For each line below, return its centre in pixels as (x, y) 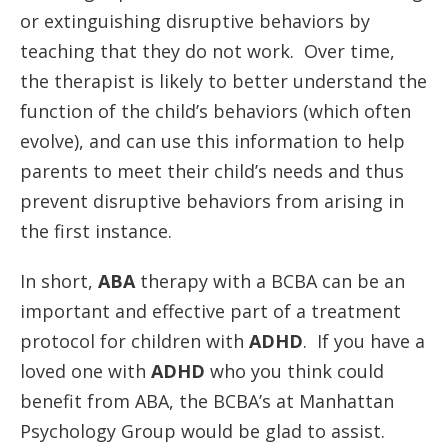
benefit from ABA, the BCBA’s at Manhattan (207, 401)
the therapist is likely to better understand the (223, 81)
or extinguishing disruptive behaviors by (195, 21)
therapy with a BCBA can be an (270, 281)
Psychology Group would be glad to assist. (202, 431)
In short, (56, 281)
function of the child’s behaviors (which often (215, 111)
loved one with (85, 371)
